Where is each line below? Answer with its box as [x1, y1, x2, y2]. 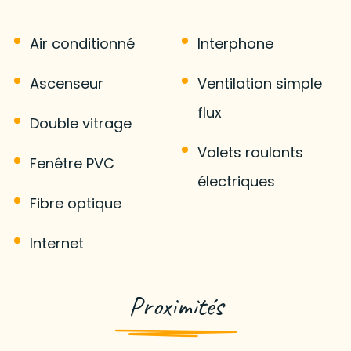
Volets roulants [197, 142, 303, 162]
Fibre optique [29, 193, 121, 213]
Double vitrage [29, 113, 132, 133]
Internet [29, 233, 84, 253]
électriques [197, 171, 275, 191]
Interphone [197, 33, 273, 53]
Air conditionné [29, 33, 135, 53]
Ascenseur [29, 73, 103, 93]
